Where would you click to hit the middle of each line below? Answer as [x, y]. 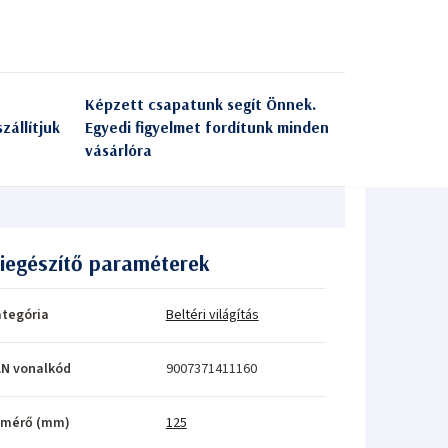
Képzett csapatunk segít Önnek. [200, 103]
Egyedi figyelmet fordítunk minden [206, 126]
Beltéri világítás [212, 314]
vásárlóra [118, 149]
